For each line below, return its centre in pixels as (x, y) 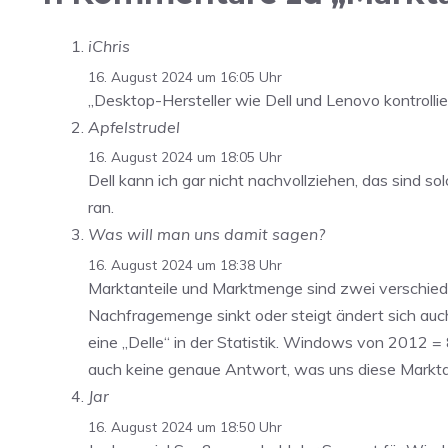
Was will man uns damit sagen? (206, 234)
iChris (109, 45)
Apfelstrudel (134, 126)
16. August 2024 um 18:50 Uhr (185, 426)
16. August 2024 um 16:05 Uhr (185, 76)
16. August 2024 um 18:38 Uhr (185, 265)
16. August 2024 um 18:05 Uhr (185, 157)
